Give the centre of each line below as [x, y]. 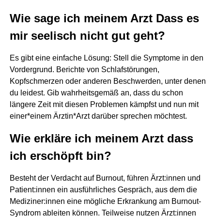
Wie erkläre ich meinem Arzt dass [101, 138]
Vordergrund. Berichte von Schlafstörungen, [85, 70]
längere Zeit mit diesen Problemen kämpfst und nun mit [104, 104]
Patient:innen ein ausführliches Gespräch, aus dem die [103, 190]
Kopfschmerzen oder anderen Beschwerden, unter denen [108, 81]
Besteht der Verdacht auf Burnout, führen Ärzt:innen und [105, 178]
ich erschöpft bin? [61, 156]
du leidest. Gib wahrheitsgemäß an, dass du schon [96, 93]
